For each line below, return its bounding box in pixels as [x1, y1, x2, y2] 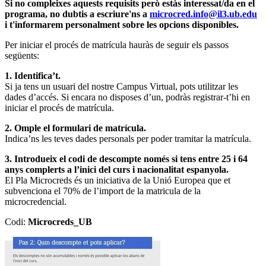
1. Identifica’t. [5, 71, 61, 81]
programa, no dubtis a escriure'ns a [5, 9, 150, 20]
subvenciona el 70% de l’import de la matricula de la [5, 186, 201, 197]
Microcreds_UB [28, 217, 92, 227]
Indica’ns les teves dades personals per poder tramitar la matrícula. [5, 134, 251, 144]
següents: [5, 50, 39, 61]
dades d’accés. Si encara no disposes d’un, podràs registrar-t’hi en [5, 92, 250, 103]
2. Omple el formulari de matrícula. [5, 123, 146, 134]
